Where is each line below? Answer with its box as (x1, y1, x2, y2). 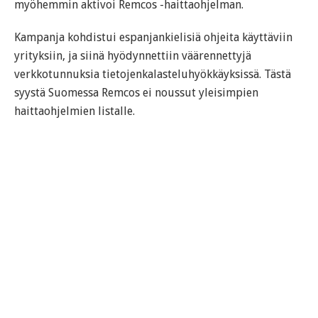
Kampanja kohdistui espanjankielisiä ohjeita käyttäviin (14, 31, 292, 45)
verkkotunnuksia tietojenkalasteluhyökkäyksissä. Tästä (14, 67, 291, 82)
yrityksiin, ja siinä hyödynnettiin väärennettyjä (14, 49, 251, 63)
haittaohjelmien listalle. (14, 104, 135, 119)
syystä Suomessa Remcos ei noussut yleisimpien (14, 86, 258, 100)
